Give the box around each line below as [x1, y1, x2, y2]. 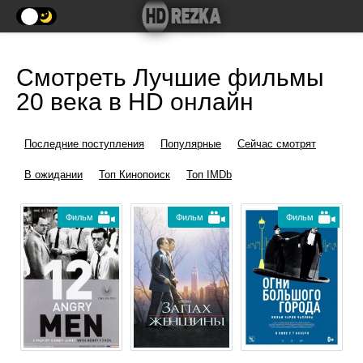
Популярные [160, 138, 221, 150]
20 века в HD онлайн [16, 88, 254, 115]
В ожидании [24, 169, 83, 181]
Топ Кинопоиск [99, 169, 170, 181]
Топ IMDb [186, 169, 232, 181]
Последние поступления [24, 138, 144, 150]
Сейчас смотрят [237, 138, 316, 150]
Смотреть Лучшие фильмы [16, 64, 324, 91]
